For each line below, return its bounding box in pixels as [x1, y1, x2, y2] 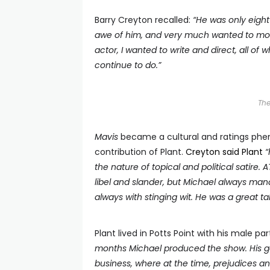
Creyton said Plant [186, 146, 263, 158]
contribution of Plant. [95, 146, 186, 158]
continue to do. [95, 59, 158, 71]
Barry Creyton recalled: [95, 14, 193, 26]
